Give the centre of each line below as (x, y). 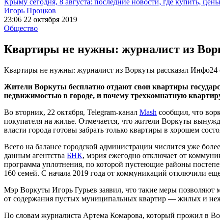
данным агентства (35, 155)
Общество (21, 28)
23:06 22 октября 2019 (41, 19)
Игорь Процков (30, 11)
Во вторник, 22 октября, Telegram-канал (72, 112)
